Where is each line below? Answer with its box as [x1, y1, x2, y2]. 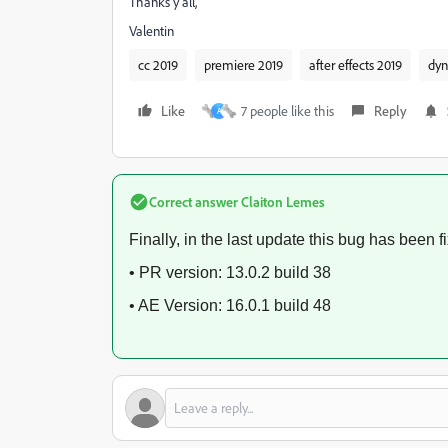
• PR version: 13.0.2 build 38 [129, 264, 331, 281]
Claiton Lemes [238, 193, 325, 210]
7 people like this [241, 102, 334, 119]
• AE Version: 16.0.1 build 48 [129, 297, 331, 314]
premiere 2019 [204, 56, 283, 73]
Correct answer [149, 193, 238, 210]
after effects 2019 [309, 56, 402, 73]
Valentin [129, 22, 174, 39]
